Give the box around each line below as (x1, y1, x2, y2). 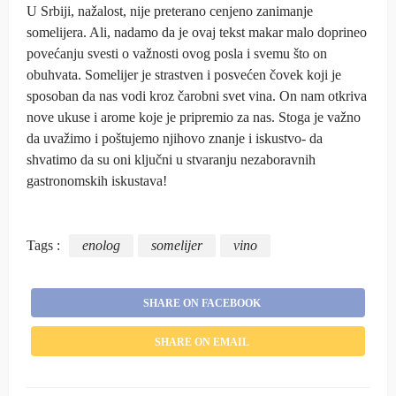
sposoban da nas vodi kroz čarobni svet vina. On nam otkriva (27, 88, 367, 103)
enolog (82, 238, 120, 254)
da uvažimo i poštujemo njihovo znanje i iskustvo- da (27, 130, 323, 146)
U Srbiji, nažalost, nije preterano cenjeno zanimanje (27, 3, 313, 19)
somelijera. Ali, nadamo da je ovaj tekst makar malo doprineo (27, 24, 367, 40)
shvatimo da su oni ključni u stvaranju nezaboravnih (27, 151, 316, 167)
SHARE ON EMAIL (154, 335, 249, 348)
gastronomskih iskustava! (27, 172, 167, 188)
